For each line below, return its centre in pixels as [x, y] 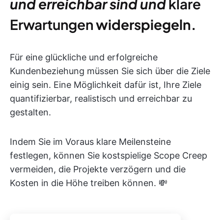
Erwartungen [52, 24]
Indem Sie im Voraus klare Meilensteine [90, 141]
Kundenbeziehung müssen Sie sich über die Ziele [110, 71]
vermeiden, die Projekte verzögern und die [98, 169]
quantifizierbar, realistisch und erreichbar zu [101, 98]
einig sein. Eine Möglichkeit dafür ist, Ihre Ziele [106, 84]
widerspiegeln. [145, 24]
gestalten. [30, 112]
